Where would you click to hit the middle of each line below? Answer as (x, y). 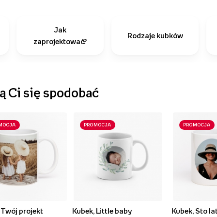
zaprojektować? (60, 41)
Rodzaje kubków (155, 35)
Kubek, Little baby (102, 211)
